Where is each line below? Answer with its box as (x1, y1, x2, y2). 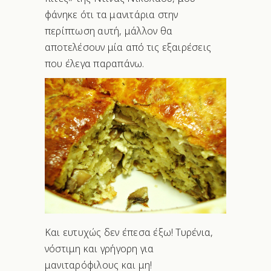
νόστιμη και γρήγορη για (45, 242, 154, 256)
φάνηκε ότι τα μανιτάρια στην (45, 7, 178, 21)
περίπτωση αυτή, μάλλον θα (45, 24, 172, 38)
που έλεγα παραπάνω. (45, 56, 145, 70)
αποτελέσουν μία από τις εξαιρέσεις (45, 40, 212, 54)
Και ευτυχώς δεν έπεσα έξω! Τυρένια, (45, 226, 214, 240)
